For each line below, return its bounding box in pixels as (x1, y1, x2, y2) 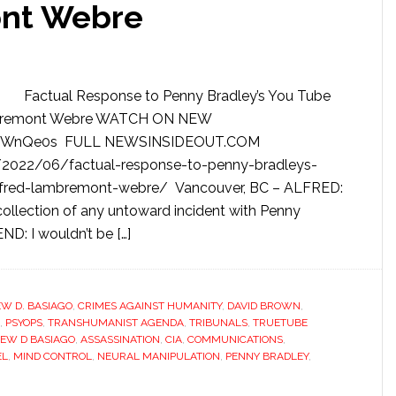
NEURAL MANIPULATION (97, 350, 220, 362)
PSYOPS (5, 316, 42, 329)
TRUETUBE (253, 316, 308, 329)
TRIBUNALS (189, 316, 247, 329)
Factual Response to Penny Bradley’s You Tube (17, 88, 331, 104)
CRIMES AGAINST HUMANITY (78, 300, 222, 312)
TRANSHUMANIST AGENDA (48, 316, 184, 329)
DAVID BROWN (227, 300, 301, 312)
